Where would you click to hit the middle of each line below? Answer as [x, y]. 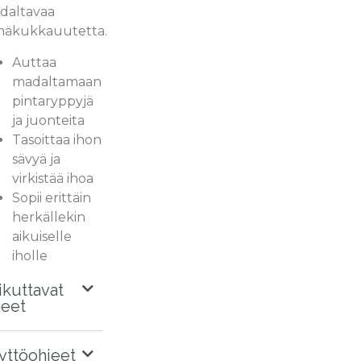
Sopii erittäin [51, 197]
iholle [29, 255]
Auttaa [34, 62]
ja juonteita [48, 120]
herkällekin [48, 217]
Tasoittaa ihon [56, 139]
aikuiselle [41, 236]
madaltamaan [56, 81]
